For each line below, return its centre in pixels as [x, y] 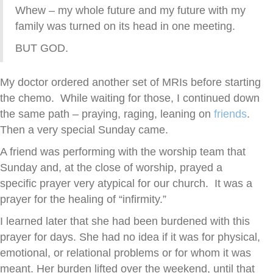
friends [230, 114]
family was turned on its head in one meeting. [125, 27]
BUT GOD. [42, 48]
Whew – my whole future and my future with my [130, 11]
